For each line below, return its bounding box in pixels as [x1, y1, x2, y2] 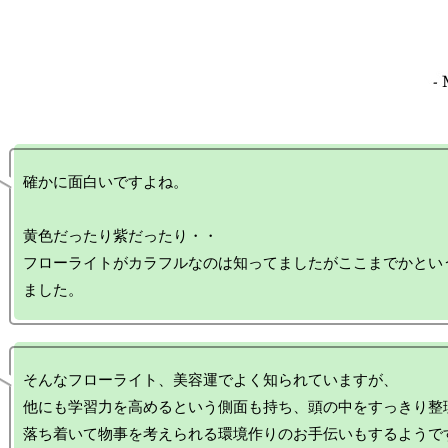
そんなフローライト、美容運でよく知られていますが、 [23, 371, 398, 389]
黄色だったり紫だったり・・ [23, 227, 218, 245]
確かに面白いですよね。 [23, 173, 188, 191]
